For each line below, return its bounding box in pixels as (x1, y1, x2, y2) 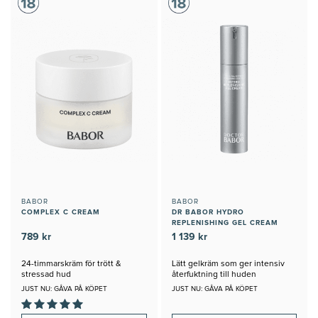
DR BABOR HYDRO (171, 209, 244, 216)
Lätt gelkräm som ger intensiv (171, 260, 285, 269)
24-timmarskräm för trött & (21, 260, 121, 269)
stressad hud (21, 270, 71, 280)
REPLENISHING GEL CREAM (171, 219, 278, 227)
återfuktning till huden (171, 270, 256, 280)
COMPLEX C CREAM (21, 209, 100, 216)
